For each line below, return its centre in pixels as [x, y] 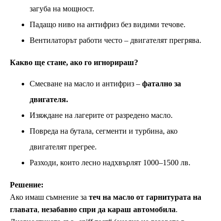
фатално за [162, 84]
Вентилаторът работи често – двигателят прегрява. [115, 40]
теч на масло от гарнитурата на [145, 197]
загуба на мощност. [62, 9]
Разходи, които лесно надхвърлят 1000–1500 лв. [110, 163]
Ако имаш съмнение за [49, 197]
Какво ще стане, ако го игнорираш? [74, 63]
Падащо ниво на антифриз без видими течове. [108, 25]
